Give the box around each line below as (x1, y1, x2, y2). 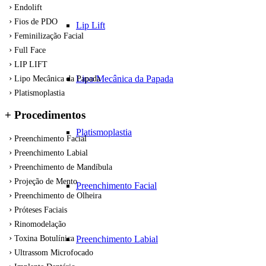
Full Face (14, 45, 46, 55)
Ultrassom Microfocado (14, 248, 93, 258)
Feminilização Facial (14, 31, 84, 40)
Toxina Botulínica (14, 234, 74, 243)
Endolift (14, 2, 42, 12)
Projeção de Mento (14, 177, 77, 186)
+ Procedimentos (5, 109, 85, 122)
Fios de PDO (14, 17, 58, 26)
